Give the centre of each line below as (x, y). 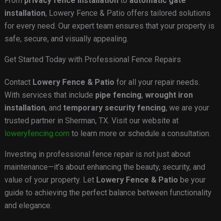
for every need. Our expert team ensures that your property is (109, 26)
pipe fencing (118, 95)
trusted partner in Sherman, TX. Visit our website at (91, 121)
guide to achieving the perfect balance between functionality (108, 193)
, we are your (187, 108)
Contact (18, 82)
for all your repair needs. (157, 82)
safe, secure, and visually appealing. (66, 39)
